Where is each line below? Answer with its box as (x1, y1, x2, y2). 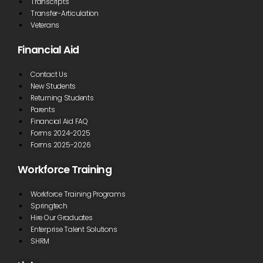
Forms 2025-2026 (31, 140, 91, 150)
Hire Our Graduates (31, 213, 93, 222)
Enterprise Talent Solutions (31, 224, 117, 234)
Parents (31, 104, 55, 114)
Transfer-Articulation (31, 8, 99, 18)
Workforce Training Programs (31, 189, 126, 199)
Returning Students (31, 93, 94, 103)
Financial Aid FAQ (31, 116, 88, 126)
